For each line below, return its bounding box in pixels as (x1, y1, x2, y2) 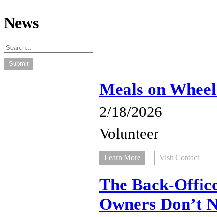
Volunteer (99, 125, 158, 142)
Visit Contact (159, 153, 199, 162)
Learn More (104, 153, 140, 162)
